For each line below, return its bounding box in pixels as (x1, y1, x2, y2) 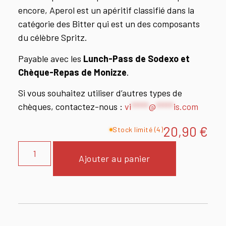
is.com (174, 101, 198, 112)
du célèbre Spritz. (18, 32, 87, 43)
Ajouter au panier (79, 152, 150, 164)
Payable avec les (18, 52, 83, 64)
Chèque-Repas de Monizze (18, 66, 127, 78)
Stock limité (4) (112, 125, 163, 134)
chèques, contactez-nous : (18, 101, 125, 112)
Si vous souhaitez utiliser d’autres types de (18, 87, 182, 99)
